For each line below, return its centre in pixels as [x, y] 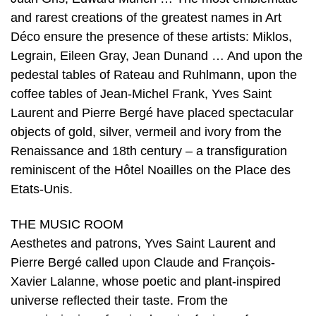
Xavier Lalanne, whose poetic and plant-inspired [146, 282]
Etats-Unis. [42, 189]
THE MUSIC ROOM [67, 225]
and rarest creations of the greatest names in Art [146, 18]
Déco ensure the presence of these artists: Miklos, [151, 37]
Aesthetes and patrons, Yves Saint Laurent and [143, 244]
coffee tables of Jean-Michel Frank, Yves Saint [141, 94]
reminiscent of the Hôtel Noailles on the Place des [151, 170]
